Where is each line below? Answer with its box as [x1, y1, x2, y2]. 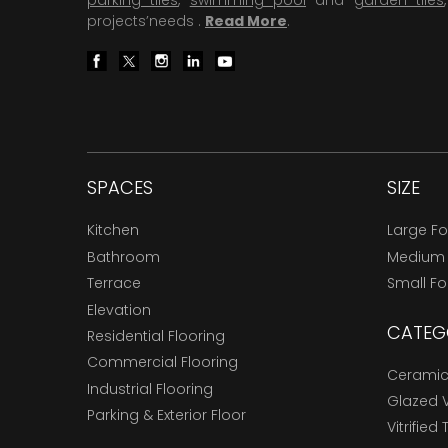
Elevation [87, 299, 151, 320]
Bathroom [87, 246, 160, 267]
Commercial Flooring [87, 352, 238, 373]
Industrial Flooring [87, 378, 213, 399]
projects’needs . [87, 11, 205, 32]
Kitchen [87, 220, 139, 241]
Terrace [87, 273, 141, 294]
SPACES [87, 175, 153, 201]
